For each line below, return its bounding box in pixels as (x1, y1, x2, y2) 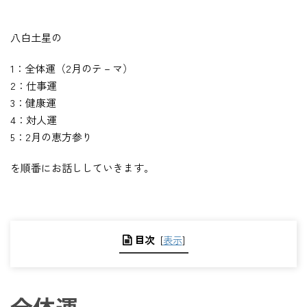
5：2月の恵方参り (10, 130, 93, 145)
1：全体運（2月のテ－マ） (10, 61, 133, 76)
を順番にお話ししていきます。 (10, 160, 154, 175)
